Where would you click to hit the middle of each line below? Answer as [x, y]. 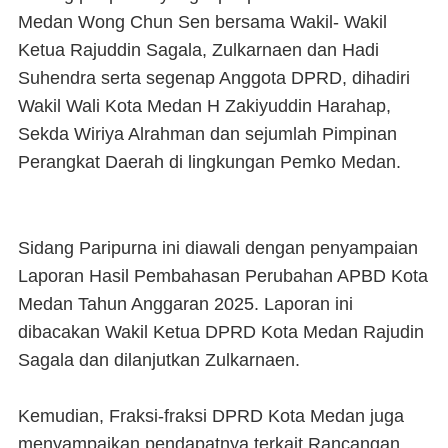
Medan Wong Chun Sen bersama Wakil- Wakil [202, 22]
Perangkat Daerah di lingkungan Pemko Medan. [209, 162]
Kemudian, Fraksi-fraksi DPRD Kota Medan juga [211, 416]
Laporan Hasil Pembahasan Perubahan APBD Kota [223, 276]
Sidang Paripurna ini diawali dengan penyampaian [218, 248]
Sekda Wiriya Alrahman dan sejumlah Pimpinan [207, 134]
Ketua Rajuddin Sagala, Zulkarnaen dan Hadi [198, 50]
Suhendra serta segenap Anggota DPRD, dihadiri [214, 78]
